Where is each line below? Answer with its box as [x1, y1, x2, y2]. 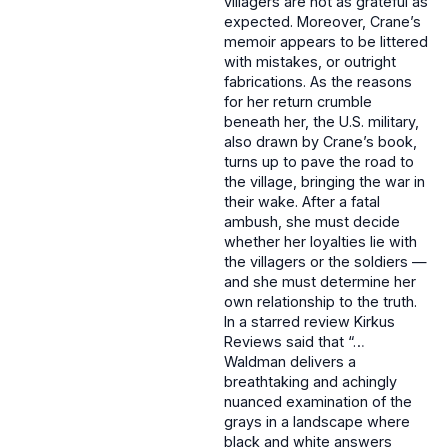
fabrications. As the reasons [224, 73, 412, 91]
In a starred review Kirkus [224, 313, 395, 331]
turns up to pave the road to [224, 153, 414, 171]
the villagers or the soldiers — [224, 253, 427, 271]
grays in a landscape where [224, 413, 410, 431]
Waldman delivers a [224, 353, 356, 371]
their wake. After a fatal [224, 193, 380, 211]
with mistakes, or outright [224, 53, 396, 71]
